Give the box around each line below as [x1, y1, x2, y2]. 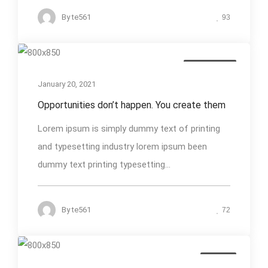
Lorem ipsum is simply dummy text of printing [38, 123, 220, 135]
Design [208, 255, 229, 263]
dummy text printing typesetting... [38, 159, 170, 170]
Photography [191, 62, 229, 70]
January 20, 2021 [38, 80, 96, 89]
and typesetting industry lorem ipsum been [38, 141, 207, 153]
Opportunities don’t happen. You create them [38, 99, 226, 111]
